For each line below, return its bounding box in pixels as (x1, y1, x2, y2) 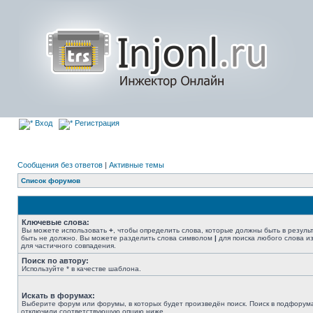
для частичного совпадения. (21, 242, 116, 249)
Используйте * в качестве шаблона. (22, 265, 141, 272)
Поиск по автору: (22, 256, 89, 265)
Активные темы (109, 161, 164, 169)
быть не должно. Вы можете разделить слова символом (21, 234, 214, 242)
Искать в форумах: (22, 291, 95, 300)
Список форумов (21, 177, 80, 184)
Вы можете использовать (22, 226, 109, 234)
